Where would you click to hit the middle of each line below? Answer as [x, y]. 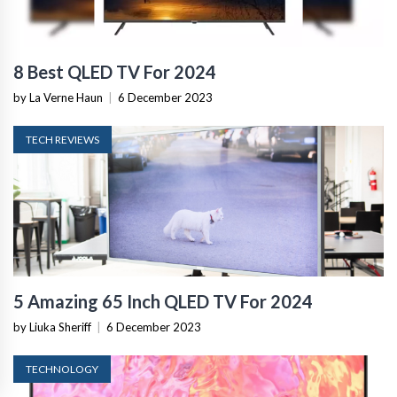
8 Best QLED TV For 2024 [115, 71]
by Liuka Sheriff [52, 327]
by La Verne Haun [58, 97]
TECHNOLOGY [62, 369]
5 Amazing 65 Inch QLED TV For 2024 [163, 301]
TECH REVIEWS [62, 139]
